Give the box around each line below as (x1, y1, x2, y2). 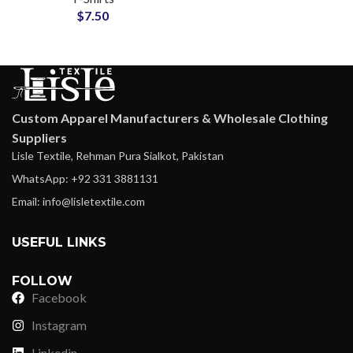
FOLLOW (12, 273, 72, 289)
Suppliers (12, 130, 67, 146)
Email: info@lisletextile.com (12, 195, 145, 209)
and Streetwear (46, 9, 139, 24)
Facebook (32, 290, 87, 306)
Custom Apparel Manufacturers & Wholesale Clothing (12, 110, 328, 126)
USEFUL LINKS (12, 235, 106, 251)
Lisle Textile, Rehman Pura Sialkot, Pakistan (12, 149, 224, 163)
